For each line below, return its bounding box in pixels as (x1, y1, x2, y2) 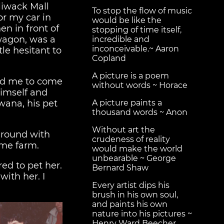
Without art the (92, 125, 155, 135)
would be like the (92, 15, 161, 25)
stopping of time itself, (92, 25, 181, 35)
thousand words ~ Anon (92, 107, 187, 117)
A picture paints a (92, 98, 162, 108)
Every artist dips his (92, 180, 169, 190)
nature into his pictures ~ (92, 209, 192, 219)
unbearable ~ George (92, 153, 176, 163)
